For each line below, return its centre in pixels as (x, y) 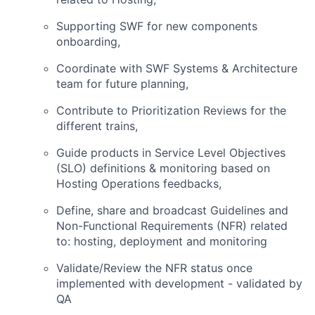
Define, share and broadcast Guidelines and (172, 210)
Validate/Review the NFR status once (154, 268)
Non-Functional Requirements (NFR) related (172, 226)
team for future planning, (122, 84)
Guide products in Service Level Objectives (171, 153)
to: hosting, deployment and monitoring (162, 241)
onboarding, (88, 41)
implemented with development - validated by (179, 283)
